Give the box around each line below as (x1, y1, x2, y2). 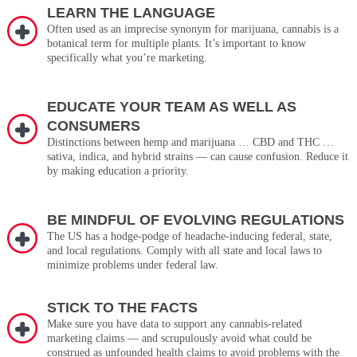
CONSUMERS (46, 118, 140, 135)
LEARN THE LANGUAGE (46, 5, 215, 22)
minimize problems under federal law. (46, 259, 218, 272)
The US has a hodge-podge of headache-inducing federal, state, (46, 230, 332, 243)
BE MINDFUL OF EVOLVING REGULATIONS (46, 212, 344, 229)
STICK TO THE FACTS (46, 300, 198, 316)
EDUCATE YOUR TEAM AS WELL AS (46, 99, 296, 116)
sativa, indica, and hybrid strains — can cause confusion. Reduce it (46, 151, 348, 163)
